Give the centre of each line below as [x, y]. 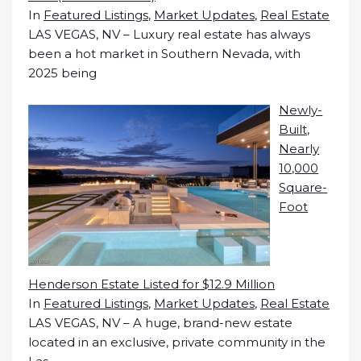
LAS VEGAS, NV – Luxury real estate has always [169, 34]
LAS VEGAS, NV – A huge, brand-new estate [160, 323]
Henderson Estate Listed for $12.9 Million [151, 284]
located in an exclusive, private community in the [177, 342]
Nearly [299, 149]
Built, [295, 130]
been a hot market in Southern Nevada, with [164, 53]
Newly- [301, 110]
